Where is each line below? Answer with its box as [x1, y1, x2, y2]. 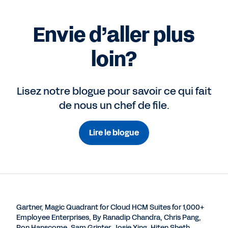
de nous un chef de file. [59, 98, 169, 113]
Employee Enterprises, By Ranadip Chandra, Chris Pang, [16, 213, 201, 223]
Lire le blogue [89, 127, 139, 139]
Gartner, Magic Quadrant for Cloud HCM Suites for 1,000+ [16, 203, 204, 213]
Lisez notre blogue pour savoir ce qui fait [16, 84, 212, 99]
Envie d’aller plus [33, 21, 195, 50]
